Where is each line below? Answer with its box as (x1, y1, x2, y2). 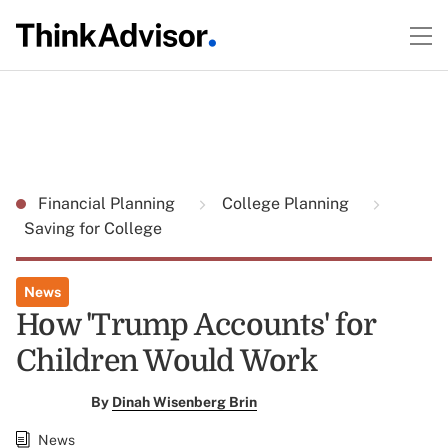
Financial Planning (38, 194, 179, 213)
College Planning (218, 194, 353, 213)
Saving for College (24, 219, 162, 238)
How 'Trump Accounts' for (16, 308, 375, 342)
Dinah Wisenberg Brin (111, 394, 257, 410)
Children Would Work (16, 344, 317, 378)
